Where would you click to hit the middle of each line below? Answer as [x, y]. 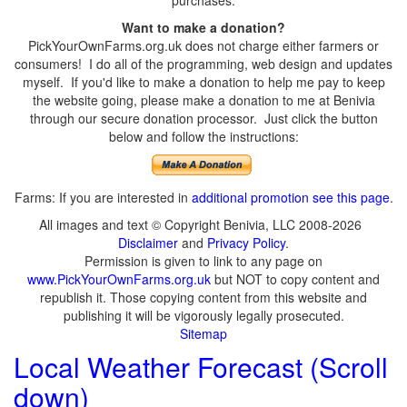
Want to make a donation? [203, 27]
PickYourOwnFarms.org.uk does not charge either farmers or [203, 45]
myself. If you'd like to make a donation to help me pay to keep [203, 82]
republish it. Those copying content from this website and [203, 297]
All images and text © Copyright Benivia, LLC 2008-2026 [203, 224]
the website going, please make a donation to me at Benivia [203, 100]
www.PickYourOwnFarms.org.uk [119, 279]
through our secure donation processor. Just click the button [203, 118]
